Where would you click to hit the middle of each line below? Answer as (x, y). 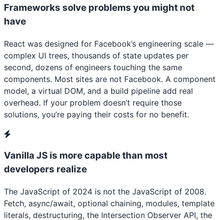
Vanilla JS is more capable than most (86, 156)
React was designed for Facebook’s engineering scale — (109, 43)
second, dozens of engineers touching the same (93, 67)
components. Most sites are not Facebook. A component (110, 79)
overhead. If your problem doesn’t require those (93, 102)
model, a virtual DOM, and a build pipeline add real (98, 91)
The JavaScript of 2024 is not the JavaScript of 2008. (105, 191)
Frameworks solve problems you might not (99, 7)
